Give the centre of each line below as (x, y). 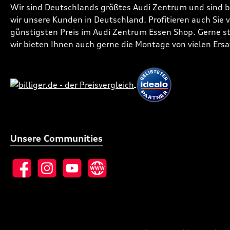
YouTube (77, 174)
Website (101, 174)
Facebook (28, 174)
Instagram (55, 174)
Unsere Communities (56, 138)
